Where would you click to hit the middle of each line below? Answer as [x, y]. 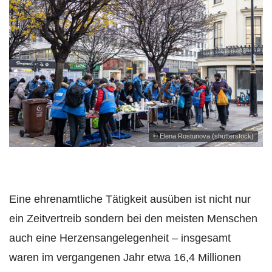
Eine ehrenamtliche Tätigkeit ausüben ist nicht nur [130, 199]
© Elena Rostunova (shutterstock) [203, 136]
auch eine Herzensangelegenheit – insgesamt [120, 238]
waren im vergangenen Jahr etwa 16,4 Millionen [125, 258]
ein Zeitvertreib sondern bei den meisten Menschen [133, 219]
